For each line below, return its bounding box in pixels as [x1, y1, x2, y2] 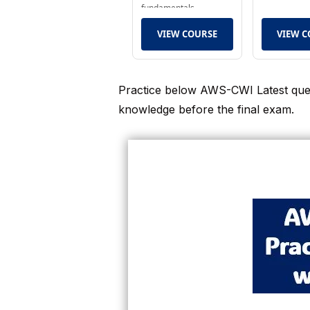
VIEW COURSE [156, 28, 217, 40]
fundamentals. [140, 2, 197, 14]
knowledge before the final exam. [118, 102, 294, 116]
